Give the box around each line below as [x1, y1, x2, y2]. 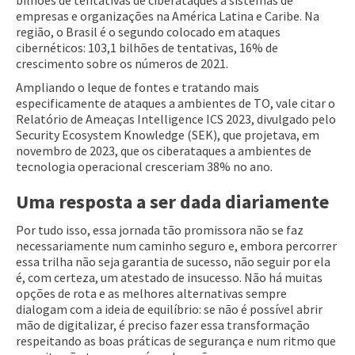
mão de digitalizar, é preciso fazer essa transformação [16, 317, 310, 334]
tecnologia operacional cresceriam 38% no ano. [16, 158, 273, 175]
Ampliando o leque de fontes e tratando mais [16, 79, 259, 96]
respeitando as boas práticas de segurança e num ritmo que [16, 333, 336, 349]
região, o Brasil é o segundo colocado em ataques [16, 24, 281, 40]
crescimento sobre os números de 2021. [16, 55, 231, 72]
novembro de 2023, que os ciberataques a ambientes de [16, 143, 311, 159]
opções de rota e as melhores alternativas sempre [16, 285, 287, 302]
